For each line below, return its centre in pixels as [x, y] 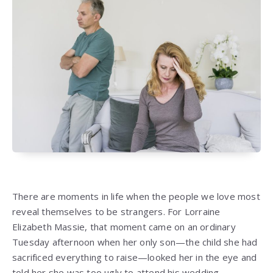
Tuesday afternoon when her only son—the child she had [135, 242]
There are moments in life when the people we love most [136, 197]
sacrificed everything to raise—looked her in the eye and [135, 257]
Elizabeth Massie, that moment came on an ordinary [124, 227]
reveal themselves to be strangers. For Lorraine [116, 212]
